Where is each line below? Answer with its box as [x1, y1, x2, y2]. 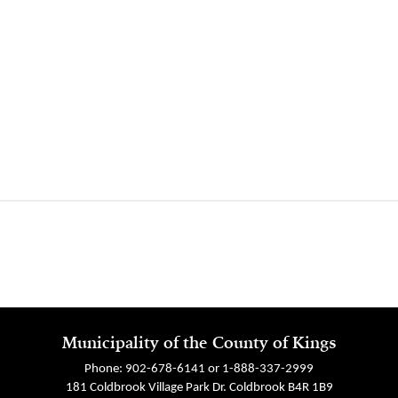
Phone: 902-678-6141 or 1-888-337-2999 [84, 362, 314, 377]
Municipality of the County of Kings [61, 332, 337, 354]
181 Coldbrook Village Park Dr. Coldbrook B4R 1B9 [65, 381, 333, 395]
